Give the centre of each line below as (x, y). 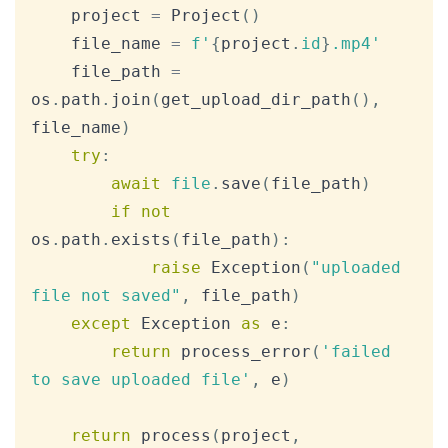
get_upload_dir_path (256, 100)
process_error (241, 352)
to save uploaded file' (141, 380)
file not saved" (106, 296)
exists (141, 240)
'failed (361, 352)
